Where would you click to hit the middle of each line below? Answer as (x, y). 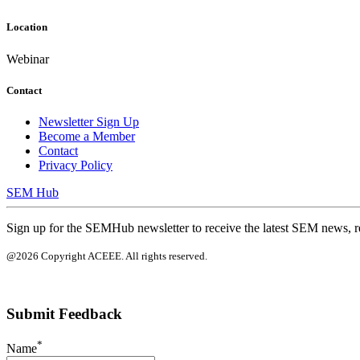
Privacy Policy (76, 165)
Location (27, 27)
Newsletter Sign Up (89, 121)
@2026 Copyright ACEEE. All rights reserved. (107, 256)
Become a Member (87, 136)
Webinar (28, 59)
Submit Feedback (64, 313)
